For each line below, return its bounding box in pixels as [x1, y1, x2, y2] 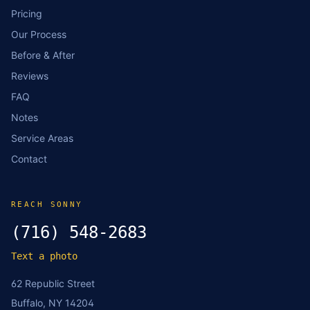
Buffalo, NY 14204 [11, 297, 94, 309]
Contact [11, 153, 47, 165]
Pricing [11, 8, 42, 19]
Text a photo [11, 250, 77, 262]
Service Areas [11, 132, 73, 144]
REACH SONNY [11, 200, 83, 209]
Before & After [11, 49, 75, 61]
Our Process [11, 28, 66, 40]
